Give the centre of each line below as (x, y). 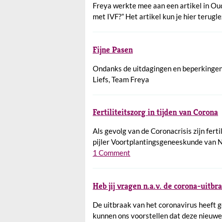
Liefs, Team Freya (121, 79)
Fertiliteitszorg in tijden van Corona (155, 112)
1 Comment (111, 153)
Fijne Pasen (113, 49)
